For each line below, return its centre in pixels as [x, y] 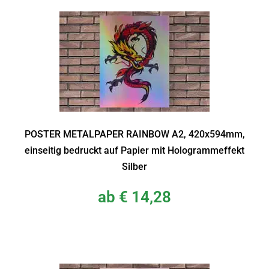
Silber [134, 167]
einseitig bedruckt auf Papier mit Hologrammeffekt [134, 151]
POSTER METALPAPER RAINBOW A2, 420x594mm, [134, 134]
